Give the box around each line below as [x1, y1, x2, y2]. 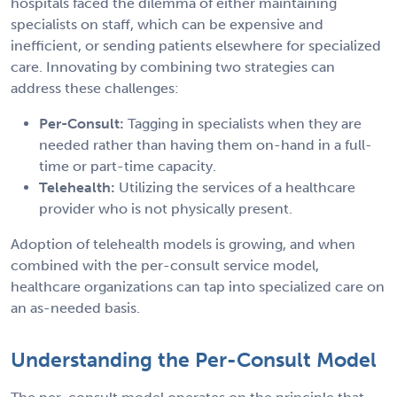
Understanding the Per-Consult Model [11, 347, 377, 373]
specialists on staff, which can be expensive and [11, 16, 323, 34]
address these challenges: [11, 80, 179, 97]
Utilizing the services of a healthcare [115, 179, 355, 197]
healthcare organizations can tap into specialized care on [11, 278, 385, 296]
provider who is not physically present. [39, 200, 292, 218]
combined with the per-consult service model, [11, 257, 319, 275]
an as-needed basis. [11, 300, 140, 317]
